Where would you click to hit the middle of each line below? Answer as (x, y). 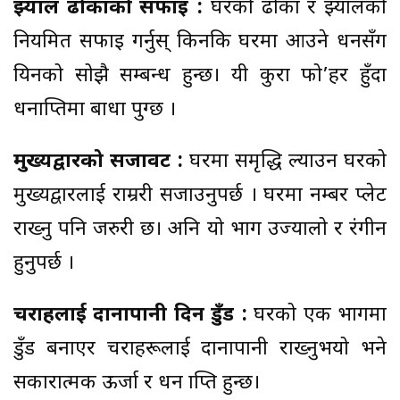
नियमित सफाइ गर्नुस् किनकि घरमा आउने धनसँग (200, 42)
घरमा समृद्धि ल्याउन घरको (285, 162)
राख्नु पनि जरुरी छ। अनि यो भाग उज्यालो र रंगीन (200, 229)
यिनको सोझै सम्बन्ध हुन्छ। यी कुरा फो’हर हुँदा (200, 76)
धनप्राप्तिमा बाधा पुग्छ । (95, 110)
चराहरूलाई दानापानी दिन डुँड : (130, 315)
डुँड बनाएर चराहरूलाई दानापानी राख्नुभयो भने (200, 349)
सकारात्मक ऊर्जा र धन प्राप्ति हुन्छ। (137, 383)
